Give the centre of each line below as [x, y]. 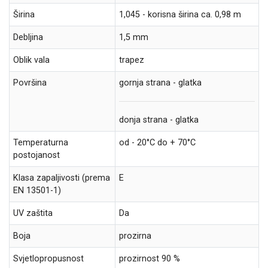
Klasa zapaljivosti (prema [62, 178]
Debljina [28, 37]
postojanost [36, 155]
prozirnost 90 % [150, 258]
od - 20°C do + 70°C [157, 142]
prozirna [135, 236]
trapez [132, 60]
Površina [30, 83]
